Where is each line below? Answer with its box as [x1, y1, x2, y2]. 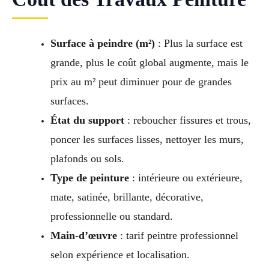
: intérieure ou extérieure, [128, 172, 243, 184]
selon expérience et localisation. [50, 249, 190, 261]
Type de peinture [50, 172, 129, 184]
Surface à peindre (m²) [50, 37, 155, 50]
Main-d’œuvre [50, 229, 117, 242]
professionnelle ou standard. [50, 210, 173, 223]
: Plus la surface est [154, 37, 243, 50]
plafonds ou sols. [50, 153, 124, 165]
